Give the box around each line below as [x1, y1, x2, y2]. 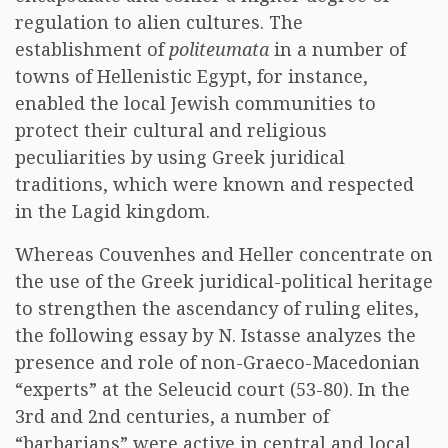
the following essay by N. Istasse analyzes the [15, 323, 416, 347]
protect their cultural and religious [15, 118, 327, 142]
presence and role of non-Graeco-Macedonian [15, 350, 420, 374]
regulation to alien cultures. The [15, 10, 303, 34]
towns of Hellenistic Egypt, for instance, [15, 64, 368, 88]
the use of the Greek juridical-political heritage [15, 269, 433, 293]
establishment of [15, 37, 169, 61]
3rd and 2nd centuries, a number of [15, 404, 329, 428]
